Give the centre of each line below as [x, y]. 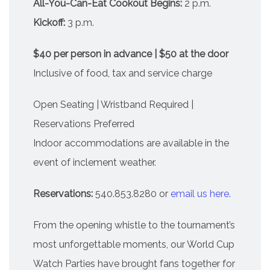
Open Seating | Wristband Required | [113, 105]
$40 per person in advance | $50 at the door [131, 54]
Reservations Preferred [84, 124]
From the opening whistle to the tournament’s [134, 225]
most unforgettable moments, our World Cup [134, 244]
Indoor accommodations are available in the [131, 143]
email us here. [201, 194]
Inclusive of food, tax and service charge [123, 73]
